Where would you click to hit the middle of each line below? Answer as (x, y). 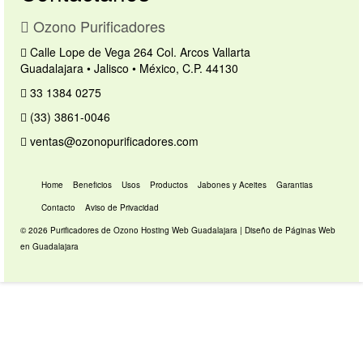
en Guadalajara (49, 246)
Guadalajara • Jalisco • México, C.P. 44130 (129, 68)
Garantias (295, 185)
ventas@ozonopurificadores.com (113, 141)
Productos (169, 185)
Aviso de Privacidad (122, 207)
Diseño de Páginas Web (290, 230)
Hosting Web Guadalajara (190, 230)
